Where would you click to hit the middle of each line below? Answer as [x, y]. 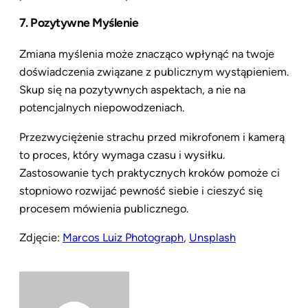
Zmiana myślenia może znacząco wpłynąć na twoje [147, 54]
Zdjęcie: [41, 237]
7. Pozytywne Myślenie [79, 23]
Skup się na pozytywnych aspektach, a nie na [132, 90]
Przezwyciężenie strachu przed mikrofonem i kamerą [152, 137]
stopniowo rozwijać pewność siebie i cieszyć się [141, 190]
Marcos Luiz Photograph [123, 237]
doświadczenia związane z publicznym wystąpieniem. [154, 72]
